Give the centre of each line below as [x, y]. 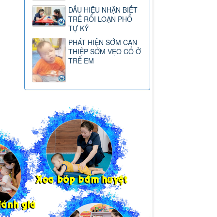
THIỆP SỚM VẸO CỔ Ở [105, 51]
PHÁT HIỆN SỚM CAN [103, 42]
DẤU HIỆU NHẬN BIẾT [103, 9]
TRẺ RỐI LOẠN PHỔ [101, 19]
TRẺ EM [81, 60]
